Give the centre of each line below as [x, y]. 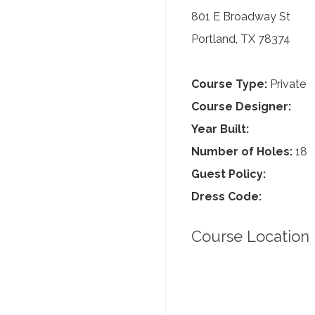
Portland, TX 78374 [241, 39]
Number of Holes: [242, 152]
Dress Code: [226, 197]
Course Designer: [241, 107]
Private [287, 84]
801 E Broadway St [241, 17]
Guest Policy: [229, 174]
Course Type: [229, 84]
